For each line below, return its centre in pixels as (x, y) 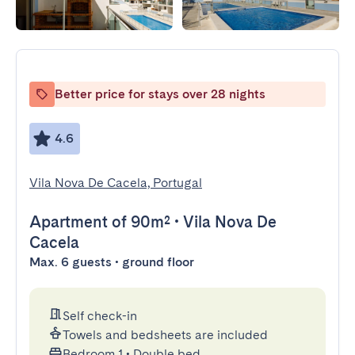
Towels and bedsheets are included (165, 335)
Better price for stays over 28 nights (160, 94)
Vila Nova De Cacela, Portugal (116, 183)
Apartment (69, 222)
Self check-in (100, 316)
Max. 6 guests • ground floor (112, 262)
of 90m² (139, 222)
